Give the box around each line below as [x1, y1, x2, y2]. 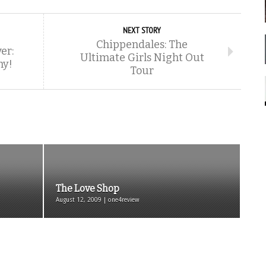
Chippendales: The [96, 38, 188, 51]
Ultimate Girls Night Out [80, 51, 204, 64]
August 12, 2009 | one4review [56, 197, 139, 203]
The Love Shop [56, 183, 119, 194]
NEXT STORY [123, 25, 161, 36]
